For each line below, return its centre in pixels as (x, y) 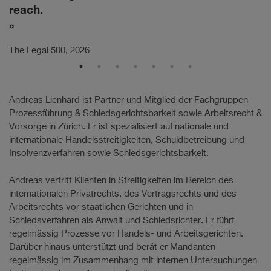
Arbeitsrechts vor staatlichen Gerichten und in (101, 207)
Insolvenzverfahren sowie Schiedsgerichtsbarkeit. (109, 154)
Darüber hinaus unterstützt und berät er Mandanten (112, 247)
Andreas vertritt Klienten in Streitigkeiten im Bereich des (121, 180)
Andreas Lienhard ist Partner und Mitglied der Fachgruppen (129, 100)
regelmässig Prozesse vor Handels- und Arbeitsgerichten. (126, 233)
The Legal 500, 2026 (49, 51)
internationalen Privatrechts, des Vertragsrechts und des (123, 194)
